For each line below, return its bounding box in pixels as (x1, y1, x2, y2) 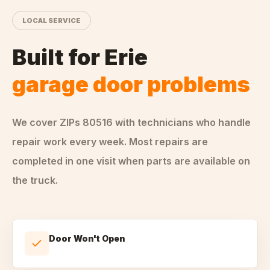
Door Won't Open (49, 233, 125, 243)
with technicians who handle (115, 116, 251, 128)
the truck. (12, 174, 58, 186)
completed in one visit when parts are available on (12, 155, 250, 167)
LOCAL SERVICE (22, 16, 81, 25)
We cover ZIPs (12, 116, 83, 128)
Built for (12, 44, 104, 71)
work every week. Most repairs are (41, 136, 208, 148)
